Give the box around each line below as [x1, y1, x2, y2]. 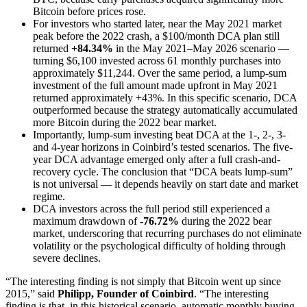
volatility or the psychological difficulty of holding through [33, 240, 286, 251]
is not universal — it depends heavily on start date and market [33, 178, 298, 190]
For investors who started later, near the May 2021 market [33, 18, 282, 29]
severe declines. [33, 252, 101, 264]
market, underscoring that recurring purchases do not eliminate [33, 228, 302, 239]
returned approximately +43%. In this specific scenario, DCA [33, 92, 297, 103]
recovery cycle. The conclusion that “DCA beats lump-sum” [33, 166, 293, 177]
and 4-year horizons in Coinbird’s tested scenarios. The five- [33, 141, 293, 153]
